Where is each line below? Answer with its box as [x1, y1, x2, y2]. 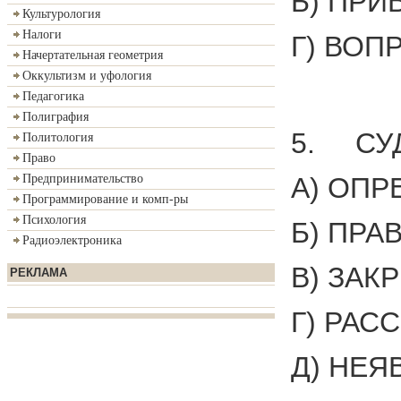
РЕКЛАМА [10, 266, 67, 279]
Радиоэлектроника [22, 234, 122, 247]
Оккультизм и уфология [22, 69, 151, 82]
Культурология [22, 7, 100, 21]
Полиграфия [22, 110, 89, 124]
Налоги [22, 28, 62, 41]
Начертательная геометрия [22, 48, 163, 62]
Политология [22, 131, 93, 144]
